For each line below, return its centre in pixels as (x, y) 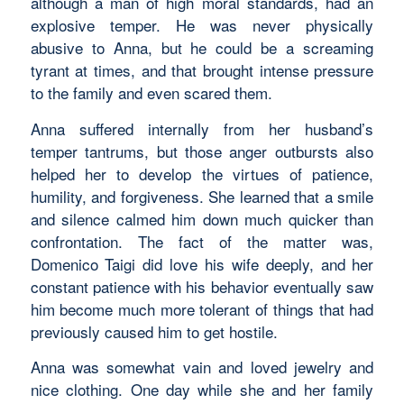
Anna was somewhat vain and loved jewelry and (202, 367)
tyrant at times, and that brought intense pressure (202, 70)
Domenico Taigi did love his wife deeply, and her (202, 263)
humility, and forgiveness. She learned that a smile (202, 196)
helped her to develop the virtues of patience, (202, 173)
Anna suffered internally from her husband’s (202, 128)
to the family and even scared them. (151, 93)
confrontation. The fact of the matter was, (202, 241)
